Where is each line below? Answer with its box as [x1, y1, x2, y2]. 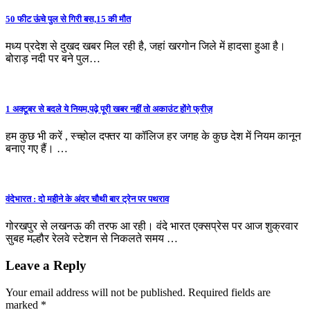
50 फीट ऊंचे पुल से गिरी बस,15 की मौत [6, 13, 131, 24]
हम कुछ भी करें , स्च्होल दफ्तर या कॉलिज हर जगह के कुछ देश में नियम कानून [6, 130, 301, 143]
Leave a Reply [6, 258, 86, 273]
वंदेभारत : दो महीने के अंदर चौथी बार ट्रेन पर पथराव [6, 194, 169, 205]
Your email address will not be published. [6, 286, 185, 298]
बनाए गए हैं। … [6, 143, 68, 155]
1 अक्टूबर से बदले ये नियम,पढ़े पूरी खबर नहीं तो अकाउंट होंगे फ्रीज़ [6, 103, 212, 114]
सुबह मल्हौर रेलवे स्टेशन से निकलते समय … [6, 232, 178, 245]
